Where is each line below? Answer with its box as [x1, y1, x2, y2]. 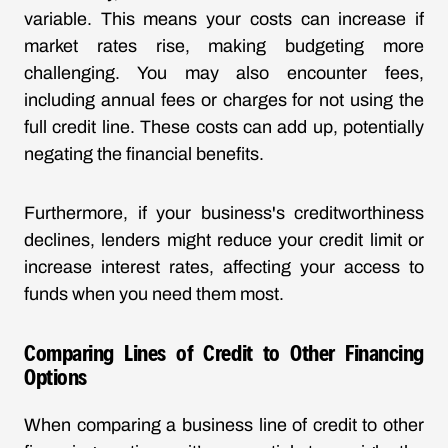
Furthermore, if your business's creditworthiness [24, 203, 424, 223]
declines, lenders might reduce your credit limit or [24, 230, 424, 250]
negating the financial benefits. [24, 144, 264, 164]
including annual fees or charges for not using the [24, 90, 424, 110]
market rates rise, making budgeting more [24, 36, 424, 56]
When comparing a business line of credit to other [24, 415, 424, 435]
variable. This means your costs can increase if [24, 9, 424, 29]
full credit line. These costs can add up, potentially [24, 117, 424, 137]
